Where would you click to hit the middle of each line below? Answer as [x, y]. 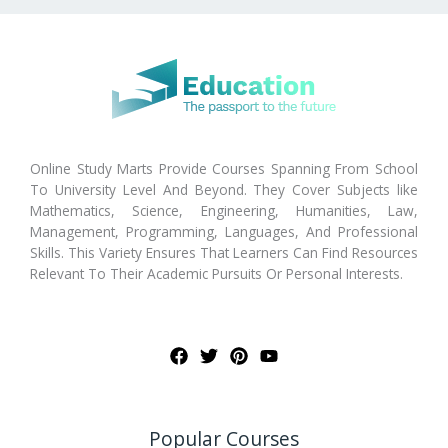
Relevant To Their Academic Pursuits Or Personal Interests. [216, 273]
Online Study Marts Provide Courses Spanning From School [224, 168]
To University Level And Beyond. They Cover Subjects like [224, 189]
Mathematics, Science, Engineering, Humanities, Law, [224, 210]
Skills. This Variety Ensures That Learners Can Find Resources [224, 252]
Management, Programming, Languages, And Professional [224, 231]
